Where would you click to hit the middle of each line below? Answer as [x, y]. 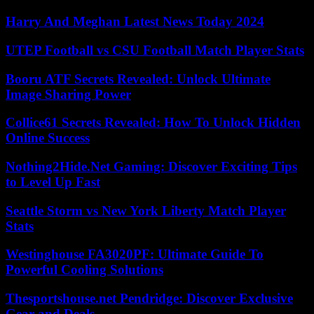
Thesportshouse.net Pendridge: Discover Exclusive [149, 299]
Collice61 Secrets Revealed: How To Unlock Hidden [153, 123]
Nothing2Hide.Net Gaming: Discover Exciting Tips [151, 166]
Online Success [48, 138]
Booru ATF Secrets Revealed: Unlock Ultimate [138, 78]
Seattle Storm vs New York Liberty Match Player [146, 210]
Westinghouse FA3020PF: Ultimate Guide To [135, 254]
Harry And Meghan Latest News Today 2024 [135, 22]
